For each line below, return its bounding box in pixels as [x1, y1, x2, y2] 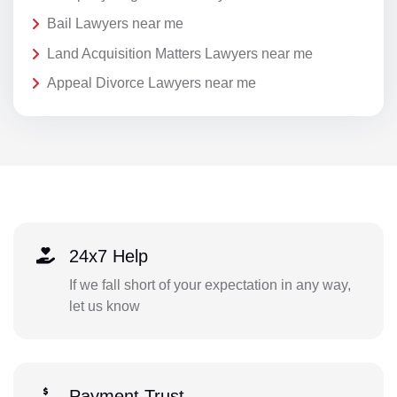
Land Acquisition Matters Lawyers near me [47, 45, 313, 61]
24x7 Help [68, 245, 148, 266]
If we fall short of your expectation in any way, [68, 276, 351, 292]
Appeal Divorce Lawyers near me [47, 75, 256, 91]
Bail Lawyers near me [47, 16, 183, 32]
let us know [68, 298, 140, 314]
